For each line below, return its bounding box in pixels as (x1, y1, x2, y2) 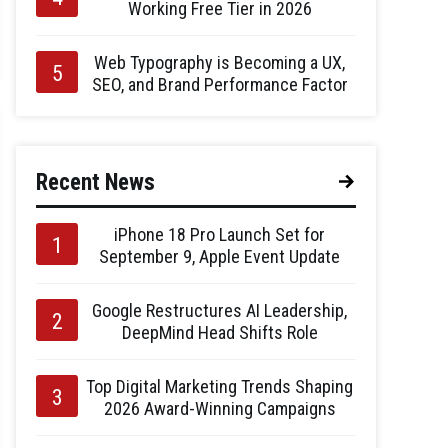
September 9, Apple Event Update (99, 246, 340, 267)
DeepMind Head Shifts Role (121, 322, 318, 343)
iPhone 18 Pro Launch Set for (114, 224, 325, 245)
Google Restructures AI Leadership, (92, 300, 347, 321)
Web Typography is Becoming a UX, (94, 52, 345, 73)
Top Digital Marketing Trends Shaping (86, 376, 353, 397)
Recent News (36, 169, 155, 196)
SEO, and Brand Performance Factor (91, 74, 348, 95)
